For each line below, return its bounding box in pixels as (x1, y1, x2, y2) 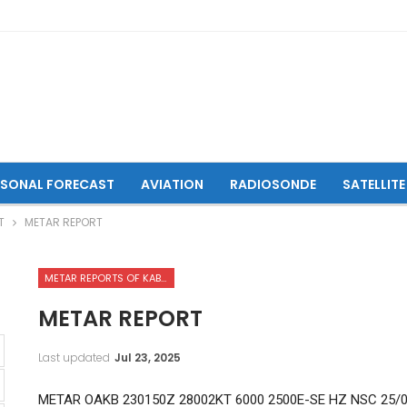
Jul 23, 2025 (114, 349, 181, 365)
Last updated (37, 349, 113, 365)
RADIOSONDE (229, 175, 316, 194)
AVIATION (140, 175, 203, 194)
